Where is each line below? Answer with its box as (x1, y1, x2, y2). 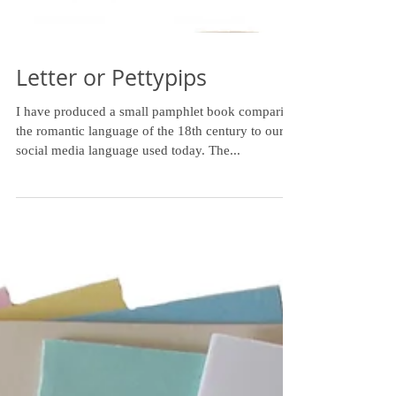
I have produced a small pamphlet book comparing (16, 136, 298, 150)
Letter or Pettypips (16, 95, 207, 124)
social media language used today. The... (16, 175, 240, 189)
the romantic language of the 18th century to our (16, 156, 284, 170)
